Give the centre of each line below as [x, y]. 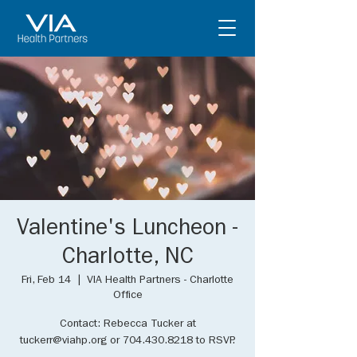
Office [127, 296]
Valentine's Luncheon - [127, 230]
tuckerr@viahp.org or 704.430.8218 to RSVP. [127, 341]
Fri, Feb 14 [46, 280]
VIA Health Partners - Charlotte [160, 280]
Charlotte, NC [127, 259]
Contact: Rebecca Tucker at [127, 324]
